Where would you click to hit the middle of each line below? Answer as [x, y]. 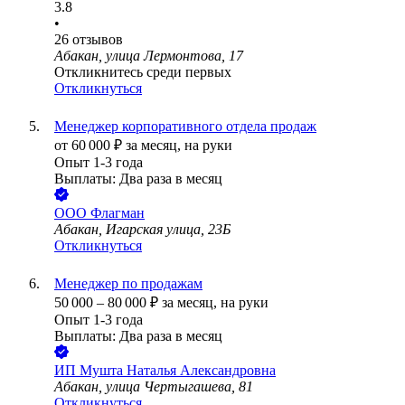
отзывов [98, 40]
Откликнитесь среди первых [143, 72]
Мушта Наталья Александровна [178, 371]
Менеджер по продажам [128, 284]
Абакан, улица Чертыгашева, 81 [154, 387]
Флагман [118, 213]
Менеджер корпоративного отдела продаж [185, 127]
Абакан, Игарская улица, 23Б [142, 230]
